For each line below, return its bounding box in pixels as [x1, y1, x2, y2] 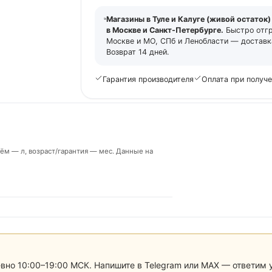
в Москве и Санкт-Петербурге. [106, 25, 224, 35]
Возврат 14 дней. [106, 47, 169, 57]
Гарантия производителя [102, 75, 194, 84]
